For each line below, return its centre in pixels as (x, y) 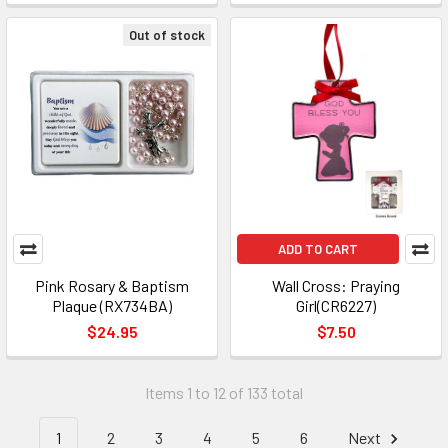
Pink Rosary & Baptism (112, 285)
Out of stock (167, 35)
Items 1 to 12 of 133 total (224, 392)
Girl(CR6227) (336, 305)
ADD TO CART (318, 249)
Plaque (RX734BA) (112, 305)
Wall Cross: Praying (336, 285)
